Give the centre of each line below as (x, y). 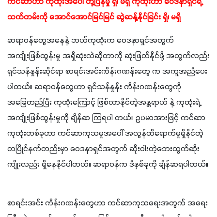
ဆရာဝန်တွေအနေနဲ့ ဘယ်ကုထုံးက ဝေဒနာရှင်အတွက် (91, 40)
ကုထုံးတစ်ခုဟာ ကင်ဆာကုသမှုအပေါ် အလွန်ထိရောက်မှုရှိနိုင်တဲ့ (105, 133)
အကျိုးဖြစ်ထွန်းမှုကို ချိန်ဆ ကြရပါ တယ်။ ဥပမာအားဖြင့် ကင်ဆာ (106, 118)
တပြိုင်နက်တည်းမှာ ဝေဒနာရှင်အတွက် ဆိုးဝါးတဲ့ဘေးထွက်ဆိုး (103, 149)
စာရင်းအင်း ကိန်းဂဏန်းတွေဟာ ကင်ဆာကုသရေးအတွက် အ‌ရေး (101, 203)
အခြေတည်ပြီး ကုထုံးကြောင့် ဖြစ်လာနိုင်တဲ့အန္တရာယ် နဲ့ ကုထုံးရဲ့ (104, 102)
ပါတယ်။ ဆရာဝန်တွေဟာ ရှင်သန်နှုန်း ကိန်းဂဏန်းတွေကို (94, 87)
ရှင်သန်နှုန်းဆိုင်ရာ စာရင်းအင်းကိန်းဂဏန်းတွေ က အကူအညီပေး (107, 71)
